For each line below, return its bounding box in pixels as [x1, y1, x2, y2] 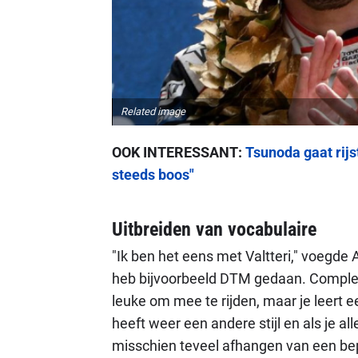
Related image [120, 105, 185, 117]
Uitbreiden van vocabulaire [111, 217, 316, 241]
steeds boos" [111, 165, 194, 183]
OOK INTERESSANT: [111, 143, 245, 161]
